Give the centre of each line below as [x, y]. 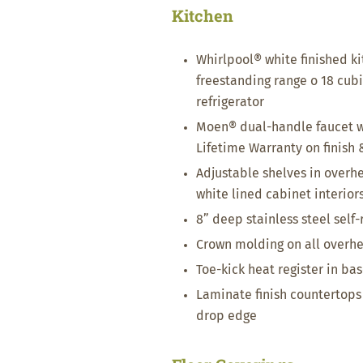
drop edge [226, 316]
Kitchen [203, 15]
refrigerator [230, 102]
